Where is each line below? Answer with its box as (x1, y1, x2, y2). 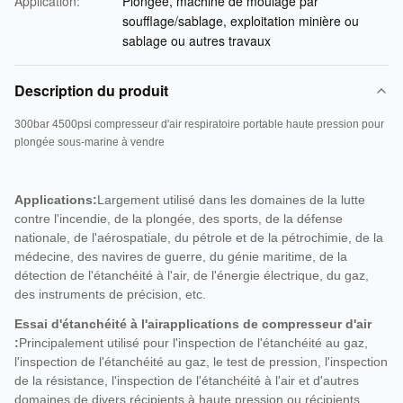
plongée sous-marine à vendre (14, 136, 165, 148)
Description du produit (14, 80, 168, 101)
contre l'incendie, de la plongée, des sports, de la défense (14, 211, 343, 226)
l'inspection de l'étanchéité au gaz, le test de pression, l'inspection (14, 354, 388, 369)
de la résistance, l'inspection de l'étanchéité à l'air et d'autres (14, 373, 359, 388)
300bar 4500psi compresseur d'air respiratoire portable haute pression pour (14, 118, 384, 130)
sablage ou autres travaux (122, 31, 271, 49)
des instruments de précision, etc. (14, 287, 206, 301)
